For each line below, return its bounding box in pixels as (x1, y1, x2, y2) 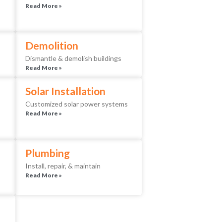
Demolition (25, 39, 78, 52)
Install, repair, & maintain (25, 162, 101, 170)
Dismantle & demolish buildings (25, 54, 121, 63)
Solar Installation (25, 85, 106, 98)
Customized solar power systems (25, 100, 128, 109)
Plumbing (25, 147, 70, 160)
